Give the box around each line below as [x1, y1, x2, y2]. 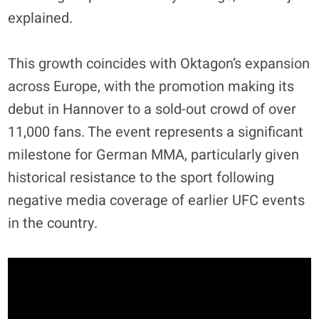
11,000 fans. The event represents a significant [8, 122, 304, 143]
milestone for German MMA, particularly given [8, 145, 300, 166]
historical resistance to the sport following [8, 167, 275, 189]
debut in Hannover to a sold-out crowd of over [8, 99, 297, 120]
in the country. [8, 213, 98, 234]
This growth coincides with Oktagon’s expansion [8, 53, 310, 75]
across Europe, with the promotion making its [8, 76, 295, 98]
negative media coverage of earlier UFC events [8, 190, 305, 211]
